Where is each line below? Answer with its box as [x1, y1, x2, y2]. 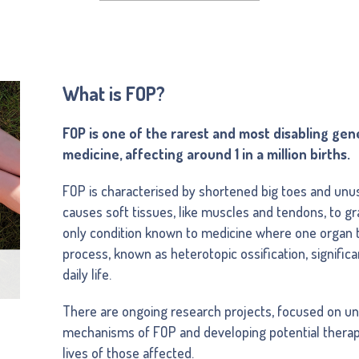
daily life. [63, 265, 112, 284]
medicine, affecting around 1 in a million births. [63, 145, 351, 163]
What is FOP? [63, 81, 166, 107]
